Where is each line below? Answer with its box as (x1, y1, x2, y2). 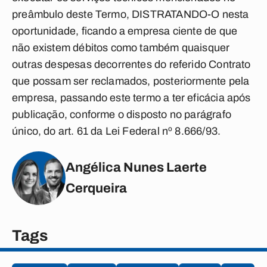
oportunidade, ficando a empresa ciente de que (12, 25, 238, 37)
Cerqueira (66, 181, 127, 195)
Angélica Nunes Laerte (66, 160, 207, 175)
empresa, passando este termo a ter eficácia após (12, 92, 251, 104)
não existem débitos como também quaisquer (12, 42, 230, 54)
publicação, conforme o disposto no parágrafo (12, 108, 231, 120)
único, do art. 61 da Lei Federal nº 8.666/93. (12, 125, 221, 137)
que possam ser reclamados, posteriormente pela (12, 75, 250, 87)
